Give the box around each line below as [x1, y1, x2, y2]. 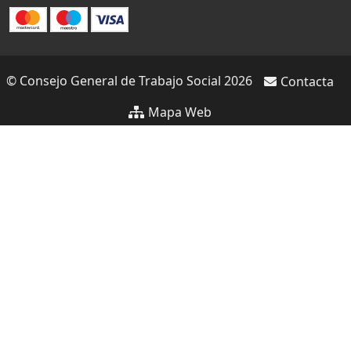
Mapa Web [147, 103, 212, 121]
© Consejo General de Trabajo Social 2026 [5, 72, 252, 89]
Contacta [280, 72, 334, 90]
